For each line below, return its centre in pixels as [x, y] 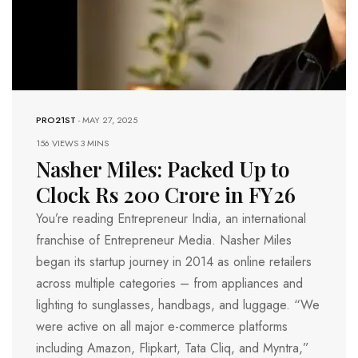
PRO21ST [56, 120]
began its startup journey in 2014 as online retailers [174, 262]
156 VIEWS [58, 143]
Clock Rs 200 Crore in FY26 [166, 195]
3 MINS [95, 143]
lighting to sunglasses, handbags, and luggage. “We [178, 305]
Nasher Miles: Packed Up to [163, 169]
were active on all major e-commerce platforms [162, 327]
